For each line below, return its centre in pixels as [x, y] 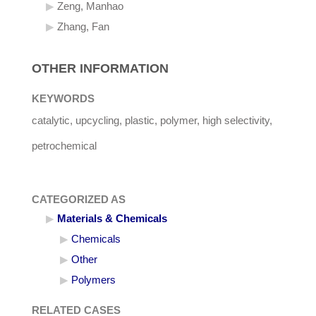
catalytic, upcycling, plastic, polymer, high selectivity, [152, 121]
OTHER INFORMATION [100, 69]
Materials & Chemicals [112, 219]
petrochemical [64, 146]
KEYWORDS [63, 99]
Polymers [93, 280]
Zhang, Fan [83, 27]
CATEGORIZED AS [79, 200]
